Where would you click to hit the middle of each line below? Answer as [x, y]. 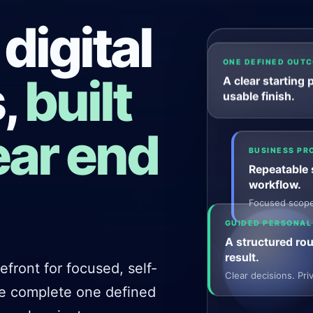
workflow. [275, 185]
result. [242, 258]
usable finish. [259, 96]
